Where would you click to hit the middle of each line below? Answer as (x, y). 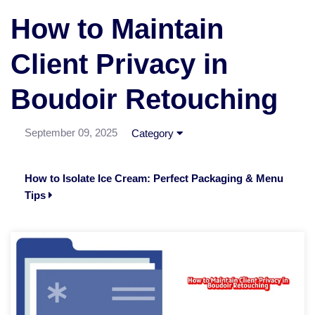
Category (154, 134)
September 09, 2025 (71, 133)
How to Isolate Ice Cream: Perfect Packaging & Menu (154, 179)
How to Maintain (117, 29)
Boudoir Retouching (144, 99)
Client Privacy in (119, 64)
